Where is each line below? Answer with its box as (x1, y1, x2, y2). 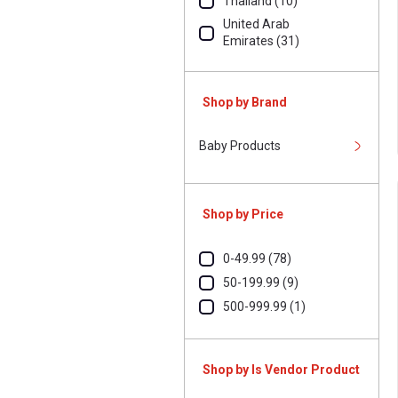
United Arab (223, 17, 290, 31)
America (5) (223, 97, 290, 111)
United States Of (223, 80, 316, 94)
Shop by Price (203, 207, 283, 221)
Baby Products (199, 139, 281, 153)
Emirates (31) (223, 34, 299, 48)
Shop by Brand (203, 95, 287, 109)
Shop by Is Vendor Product (203, 362, 360, 377)
